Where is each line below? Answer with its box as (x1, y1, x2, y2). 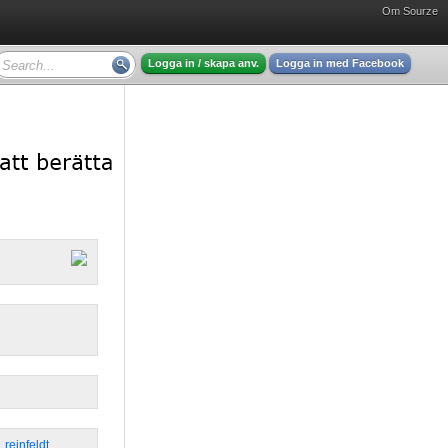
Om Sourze (382, 5, 438, 17)
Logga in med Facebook (276, 57, 404, 69)
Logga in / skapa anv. (148, 57, 259, 69)
